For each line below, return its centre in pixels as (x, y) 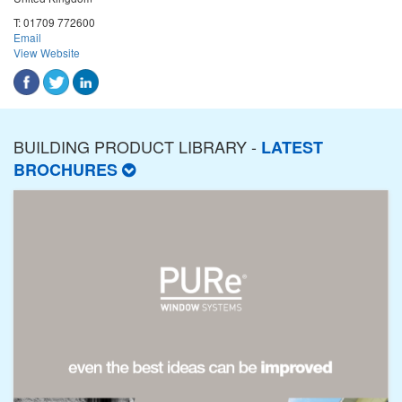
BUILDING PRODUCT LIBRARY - (137, 146)
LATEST (292, 147)
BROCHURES (68, 169)
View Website (47, 52)
